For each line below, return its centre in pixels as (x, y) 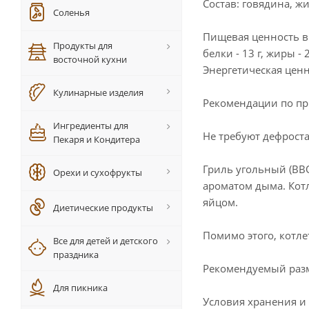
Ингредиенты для (91, 126)
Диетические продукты (103, 208)
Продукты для (83, 46)
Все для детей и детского (106, 241)
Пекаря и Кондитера (97, 139)
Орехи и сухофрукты (98, 172)
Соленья (71, 12)
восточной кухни (90, 59)
